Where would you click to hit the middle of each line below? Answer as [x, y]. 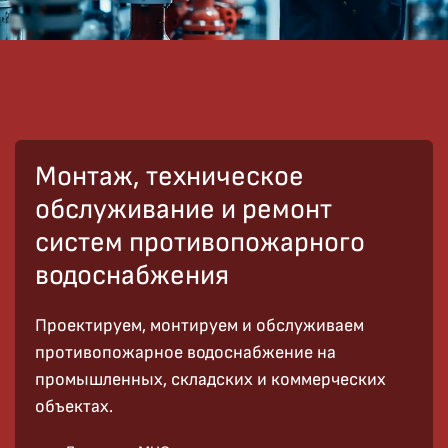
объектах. [74, 406]
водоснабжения [132, 275]
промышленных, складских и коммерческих [210, 379]
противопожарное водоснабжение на [185, 352]
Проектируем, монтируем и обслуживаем [199, 325]
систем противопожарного [200, 242]
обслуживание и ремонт [183, 209]
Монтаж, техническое [169, 176]
